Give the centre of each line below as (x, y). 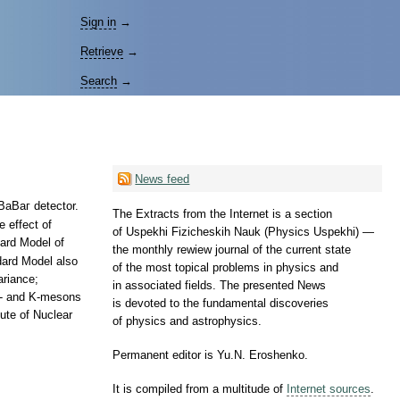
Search (99, 81)
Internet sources (329, 389)
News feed (162, 179)
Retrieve (102, 51)
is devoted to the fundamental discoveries (221, 304)
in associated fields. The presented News (219, 286)
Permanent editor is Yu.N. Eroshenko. (210, 355)
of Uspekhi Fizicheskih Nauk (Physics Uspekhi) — (243, 232)
